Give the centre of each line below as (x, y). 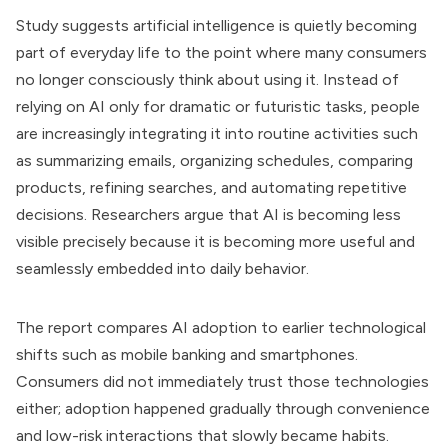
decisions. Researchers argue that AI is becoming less (208, 214)
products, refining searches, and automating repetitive (211, 187)
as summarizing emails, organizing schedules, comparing (214, 160)
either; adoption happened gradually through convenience (223, 408)
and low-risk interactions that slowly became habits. (202, 435)
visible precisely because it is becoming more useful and (215, 241)
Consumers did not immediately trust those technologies (222, 381)
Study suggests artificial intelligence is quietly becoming (216, 25)
